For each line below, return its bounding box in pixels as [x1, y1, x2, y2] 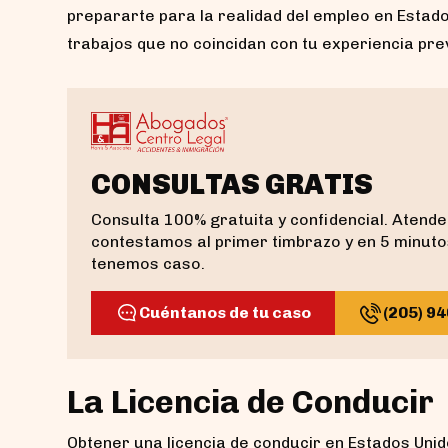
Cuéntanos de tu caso [139, 302, 311, 322]
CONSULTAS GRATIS [91, 167, 373, 201]
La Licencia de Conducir [67, 382, 434, 421]
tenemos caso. [91, 253, 205, 273]
